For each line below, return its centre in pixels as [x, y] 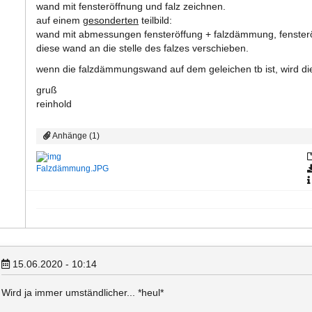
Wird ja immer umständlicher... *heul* [83, 292]
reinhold [54, 104]
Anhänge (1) [75, 136]
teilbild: [155, 20]
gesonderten [111, 20]
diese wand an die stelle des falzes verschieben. [142, 48]
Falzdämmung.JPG [72, 169]
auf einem [60, 20]
